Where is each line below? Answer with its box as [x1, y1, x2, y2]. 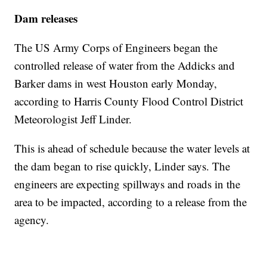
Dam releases [14, 10, 78, 27]
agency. [14, 212, 49, 228]
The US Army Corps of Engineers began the [14, 40, 218, 55]
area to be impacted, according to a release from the [14, 194, 247, 210]
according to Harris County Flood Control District [14, 94, 244, 109]
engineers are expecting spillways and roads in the [14, 176, 241, 192]
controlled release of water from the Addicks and [14, 58, 235, 73]
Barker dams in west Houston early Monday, [14, 76, 218, 91]
